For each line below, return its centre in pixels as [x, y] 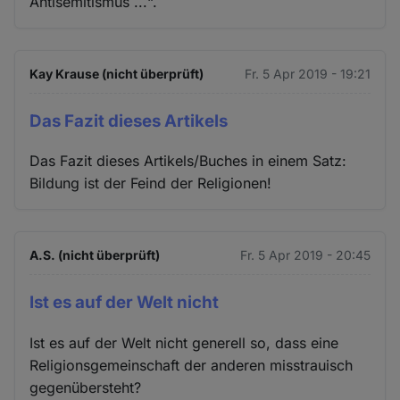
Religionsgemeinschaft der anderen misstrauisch [192, 365]
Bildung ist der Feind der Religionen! [151, 183]
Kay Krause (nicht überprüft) [117, 73]
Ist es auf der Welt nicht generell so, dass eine [184, 343]
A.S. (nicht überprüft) [95, 255]
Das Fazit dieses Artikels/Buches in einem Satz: [188, 161]
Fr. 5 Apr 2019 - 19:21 [307, 73]
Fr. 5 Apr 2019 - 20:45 [305, 255]
